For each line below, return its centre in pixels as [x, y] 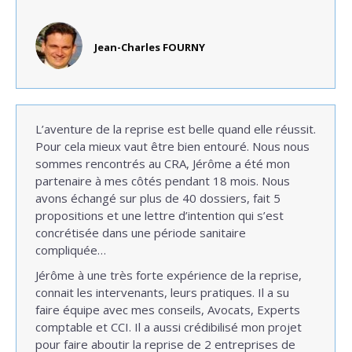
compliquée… [71, 250]
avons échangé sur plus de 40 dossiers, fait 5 [158, 198]
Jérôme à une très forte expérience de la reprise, [169, 275]
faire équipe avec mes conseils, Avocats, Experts [168, 310]
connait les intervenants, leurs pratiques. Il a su [162, 292]
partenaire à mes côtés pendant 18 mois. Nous [163, 181]
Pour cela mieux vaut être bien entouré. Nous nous [172, 146]
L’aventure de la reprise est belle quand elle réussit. [176, 129]
